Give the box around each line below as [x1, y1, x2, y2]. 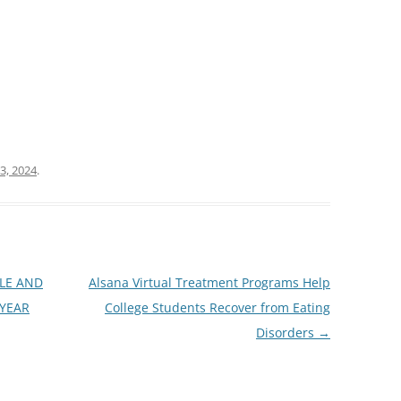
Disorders [255, 324, 318, 341]
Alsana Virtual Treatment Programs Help [88, 274, 330, 291]
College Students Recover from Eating [104, 299, 330, 316]
